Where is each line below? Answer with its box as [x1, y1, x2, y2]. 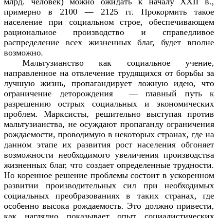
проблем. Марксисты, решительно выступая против [4, 109, 214, 119]
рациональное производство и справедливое [4, 27, 214, 37]
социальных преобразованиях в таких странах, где [4, 190, 214, 200]
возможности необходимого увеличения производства [4, 149, 214, 160]
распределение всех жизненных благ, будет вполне [4, 37, 214, 47]
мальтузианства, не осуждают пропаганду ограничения [4, 119, 214, 129]
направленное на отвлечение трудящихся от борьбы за [4, 68, 214, 78]
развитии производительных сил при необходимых [4, 180, 214, 190]
